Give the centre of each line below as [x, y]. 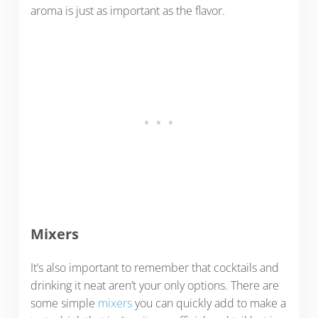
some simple [64, 303]
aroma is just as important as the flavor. [129, 11]
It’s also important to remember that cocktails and [154, 267]
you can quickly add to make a [210, 303]
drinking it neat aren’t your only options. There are [154, 285]
